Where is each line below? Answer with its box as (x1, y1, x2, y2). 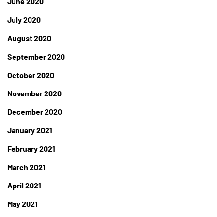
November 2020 (7, 89, 62, 98)
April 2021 (7, 181, 41, 190)
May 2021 (7, 199, 38, 209)
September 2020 (7, 52, 65, 62)
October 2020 (7, 70, 54, 80)
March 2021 (7, 162, 46, 172)
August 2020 (7, 33, 51, 43)
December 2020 (7, 107, 62, 117)
